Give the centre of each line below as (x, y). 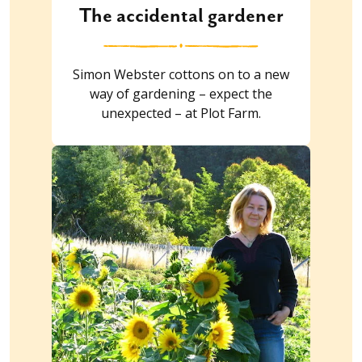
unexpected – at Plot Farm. (181, 114)
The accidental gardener (181, 17)
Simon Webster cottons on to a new (181, 75)
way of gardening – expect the (181, 94)
